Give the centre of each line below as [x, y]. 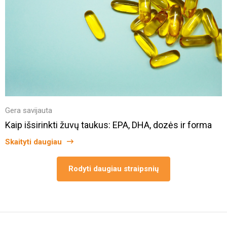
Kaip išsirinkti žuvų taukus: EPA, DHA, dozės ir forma [108, 125]
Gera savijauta [29, 110]
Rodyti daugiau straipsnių [113, 169]
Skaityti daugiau [33, 142]
